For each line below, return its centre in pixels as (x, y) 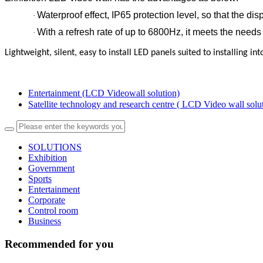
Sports (40, 179)
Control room (53, 211)
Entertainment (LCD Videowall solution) (104, 93)
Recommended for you (59, 244)
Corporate (47, 200)
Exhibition (48, 158)
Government (51, 168)
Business (45, 221)
